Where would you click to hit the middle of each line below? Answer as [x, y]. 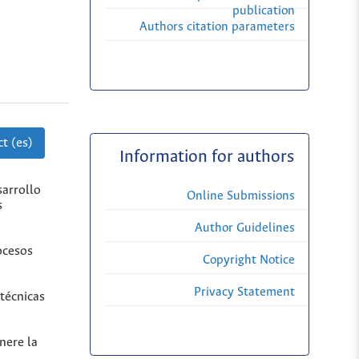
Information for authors [206, 157]
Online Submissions [241, 196]
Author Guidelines [245, 228]
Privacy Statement [244, 292]
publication [264, 11]
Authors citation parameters [217, 27]
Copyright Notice [249, 260]
